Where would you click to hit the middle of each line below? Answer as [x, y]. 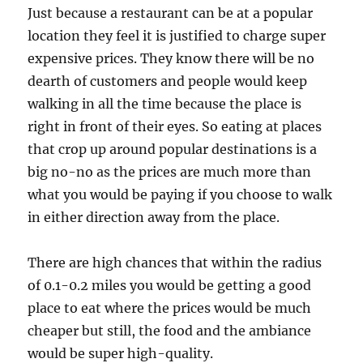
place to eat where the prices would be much [170, 307]
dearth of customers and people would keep [168, 81]
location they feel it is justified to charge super [177, 35]
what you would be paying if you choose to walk [180, 194]
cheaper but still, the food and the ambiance [170, 330]
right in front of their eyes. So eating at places [175, 126]
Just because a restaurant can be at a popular [171, 13]
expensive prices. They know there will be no [171, 58]
